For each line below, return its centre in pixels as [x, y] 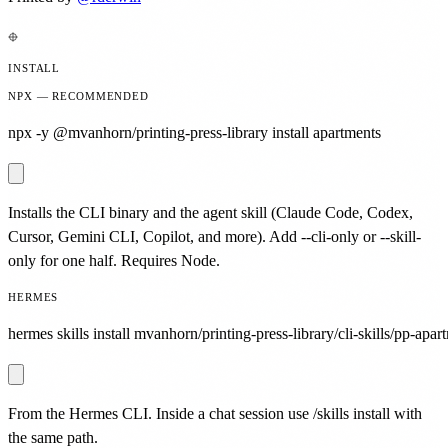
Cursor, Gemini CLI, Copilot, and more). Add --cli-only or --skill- [214, 236]
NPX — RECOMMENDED [78, 95]
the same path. [53, 437]
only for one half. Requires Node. [114, 260]
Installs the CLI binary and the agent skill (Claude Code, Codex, [210, 212]
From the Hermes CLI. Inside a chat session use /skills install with [215, 413]
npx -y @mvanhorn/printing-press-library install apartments [194, 132]
